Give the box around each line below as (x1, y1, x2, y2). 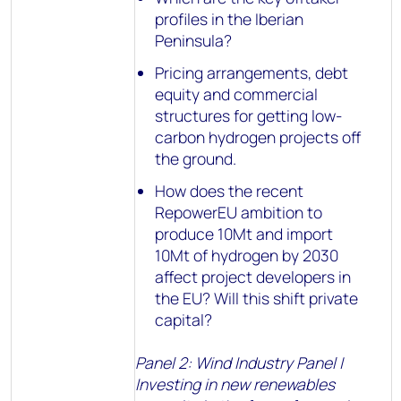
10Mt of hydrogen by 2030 (155, 244, 339, 266)
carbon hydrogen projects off (155, 126, 362, 148)
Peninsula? (155, 30, 233, 51)
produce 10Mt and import (155, 223, 334, 244)
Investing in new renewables (135, 373, 335, 395)
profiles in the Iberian (155, 8, 304, 30)
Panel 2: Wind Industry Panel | (135, 352, 343, 373)
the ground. (155, 148, 237, 169)
